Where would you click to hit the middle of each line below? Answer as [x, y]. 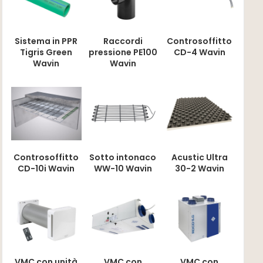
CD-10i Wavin [46, 168]
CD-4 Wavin [199, 53]
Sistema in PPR [46, 41]
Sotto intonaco [123, 157]
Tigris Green [46, 53]
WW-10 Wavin [123, 168]
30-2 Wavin [199, 168]
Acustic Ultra [199, 157]
